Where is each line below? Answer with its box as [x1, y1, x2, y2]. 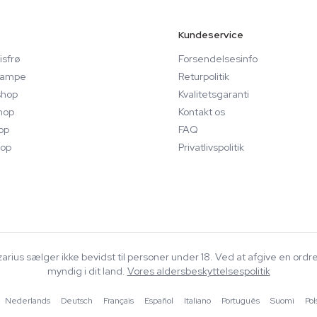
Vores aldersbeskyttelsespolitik [127, 265, 270, 277]
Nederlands [4, 295, 50, 306]
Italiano [183, 295, 211, 306]
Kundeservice [178, 28, 243, 41]
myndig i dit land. [47, 265, 125, 277]
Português [221, 295, 260, 306]
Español [144, 295, 173, 306]
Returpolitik [178, 70, 229, 83]
